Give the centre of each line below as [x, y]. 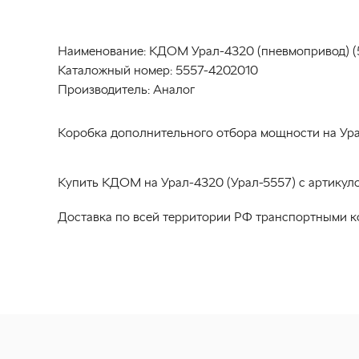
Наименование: [102, 51]
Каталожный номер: [115, 70]
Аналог [174, 89]
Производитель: [104, 89]
